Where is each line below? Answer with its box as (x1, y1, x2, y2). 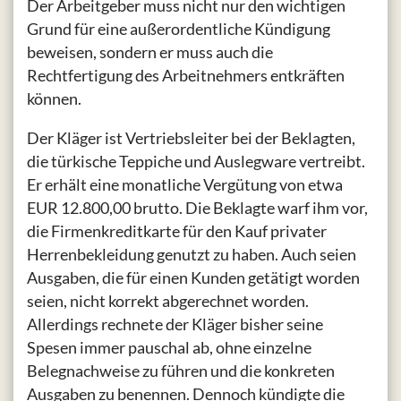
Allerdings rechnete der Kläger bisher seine (27, 314, 323, 335)
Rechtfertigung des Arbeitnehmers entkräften (27, 65, 345, 86)
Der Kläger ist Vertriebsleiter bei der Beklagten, (27, 128, 355, 149)
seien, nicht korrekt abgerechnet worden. (27, 291, 309, 311)
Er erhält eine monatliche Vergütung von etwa (27, 175, 343, 195)
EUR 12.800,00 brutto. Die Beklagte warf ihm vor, (27, 198, 368, 218)
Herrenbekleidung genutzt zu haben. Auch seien (27, 244, 356, 265)
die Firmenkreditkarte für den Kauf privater (27, 221, 327, 242)
